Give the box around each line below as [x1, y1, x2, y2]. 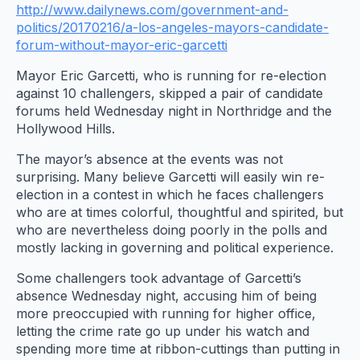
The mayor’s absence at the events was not [16, 151, 283, 168]
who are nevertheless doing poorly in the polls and [16, 222, 327, 239]
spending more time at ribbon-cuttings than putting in [16, 341, 340, 358]
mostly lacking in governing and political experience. [16, 239, 333, 256]
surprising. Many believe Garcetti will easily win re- [16, 169, 325, 186]
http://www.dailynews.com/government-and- [16, 2, 288, 18]
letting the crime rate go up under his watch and [16, 323, 309, 340]
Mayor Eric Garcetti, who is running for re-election [16, 67, 326, 84]
